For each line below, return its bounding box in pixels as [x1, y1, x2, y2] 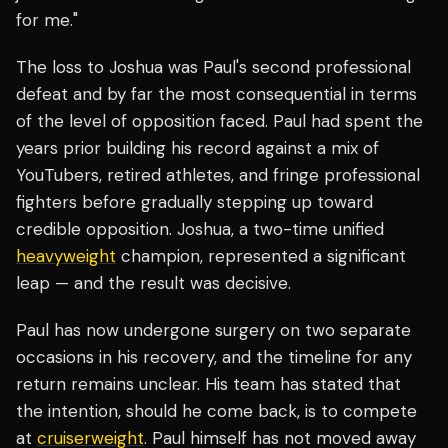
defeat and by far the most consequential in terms [16, 82, 417, 105]
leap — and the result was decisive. [16, 271, 291, 294]
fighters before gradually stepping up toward [16, 190, 373, 213]
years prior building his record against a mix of [16, 136, 379, 159]
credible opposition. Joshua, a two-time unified [16, 217, 384, 240]
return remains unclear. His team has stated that [16, 372, 401, 395]
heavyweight [16, 244, 116, 267]
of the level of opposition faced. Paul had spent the [16, 109, 423, 132]
